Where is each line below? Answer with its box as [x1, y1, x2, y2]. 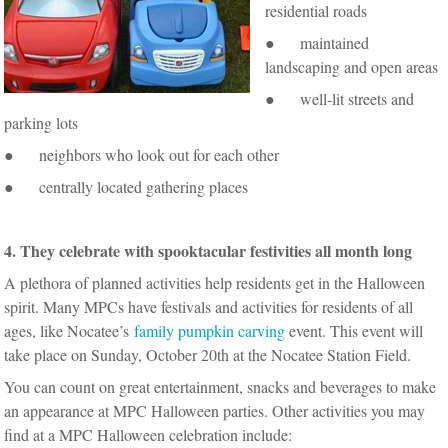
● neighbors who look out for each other [4, 143, 280, 165]
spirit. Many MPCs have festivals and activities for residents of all [4, 295, 414, 317]
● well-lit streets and [265, 87, 415, 109]
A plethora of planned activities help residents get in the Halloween [4, 271, 426, 293]
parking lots [4, 111, 79, 133]
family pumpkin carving [134, 319, 286, 341]
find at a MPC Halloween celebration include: [4, 423, 293, 445]
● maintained [265, 31, 370, 53]
